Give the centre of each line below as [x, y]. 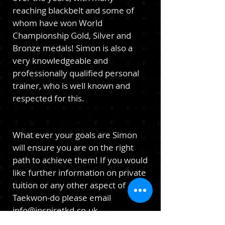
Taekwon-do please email [62, 198]
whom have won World [58, 23]
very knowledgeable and [60, 61]
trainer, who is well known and [71, 86]
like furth [30, 173]
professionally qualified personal [76, 73]
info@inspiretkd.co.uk [56, 210]
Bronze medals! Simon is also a [73, 48]
